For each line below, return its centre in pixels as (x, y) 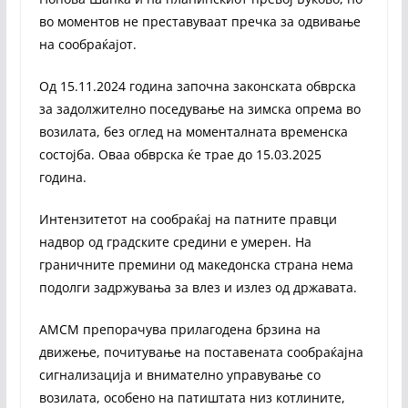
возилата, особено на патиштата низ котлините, (192, 397)
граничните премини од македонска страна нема (196, 264)
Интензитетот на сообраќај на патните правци (188, 219)
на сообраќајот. (87, 44)
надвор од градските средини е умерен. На (175, 241)
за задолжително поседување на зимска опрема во (199, 108)
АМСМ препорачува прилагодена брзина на (179, 329)
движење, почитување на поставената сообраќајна (201, 352)
